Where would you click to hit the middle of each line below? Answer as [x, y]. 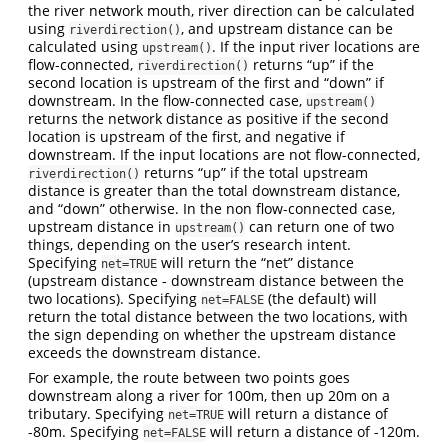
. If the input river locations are [316, 46]
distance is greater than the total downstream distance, [214, 190]
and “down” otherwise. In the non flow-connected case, [211, 208]
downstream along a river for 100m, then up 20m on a [209, 395]
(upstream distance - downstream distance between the [216, 280]
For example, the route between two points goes [189, 377]
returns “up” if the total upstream [254, 172]
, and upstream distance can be [287, 28]
